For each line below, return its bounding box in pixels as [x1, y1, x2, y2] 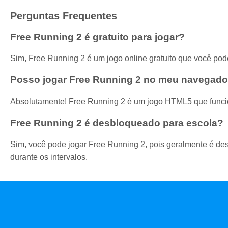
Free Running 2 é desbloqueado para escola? [10, 117, 223, 128]
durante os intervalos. [10, 153, 88, 162]
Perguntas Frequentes [10, 10, 117, 21]
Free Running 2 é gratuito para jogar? [10, 31, 185, 42]
